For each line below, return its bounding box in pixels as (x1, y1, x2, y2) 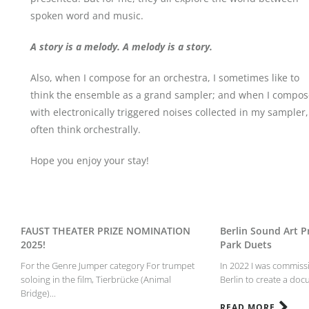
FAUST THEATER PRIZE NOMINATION (21, 224, 190, 237)
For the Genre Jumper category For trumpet (21, 259, 195, 272)
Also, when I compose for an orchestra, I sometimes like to (30, 71, 299, 84)
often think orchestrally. (30, 123, 141, 136)
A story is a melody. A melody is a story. (30, 40, 212, 53)
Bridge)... (21, 287, 56, 299)
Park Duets (219, 238, 272, 251)
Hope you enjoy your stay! (30, 154, 149, 167)
